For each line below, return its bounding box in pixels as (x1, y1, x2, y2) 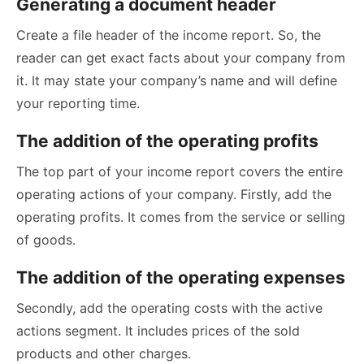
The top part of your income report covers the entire (16, 163, 343, 180)
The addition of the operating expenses (16, 267, 345, 288)
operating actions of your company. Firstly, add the (16, 186, 331, 203)
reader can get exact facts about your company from (16, 50, 345, 67)
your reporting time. (16, 95, 140, 112)
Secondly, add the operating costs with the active (16, 300, 323, 317)
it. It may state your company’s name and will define (16, 72, 337, 89)
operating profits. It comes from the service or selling (16, 209, 345, 226)
